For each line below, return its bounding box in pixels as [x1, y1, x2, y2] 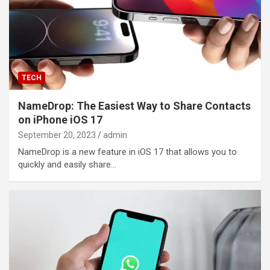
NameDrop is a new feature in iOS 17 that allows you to [18, 146, 237, 157]
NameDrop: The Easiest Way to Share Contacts [18, 99, 251, 112]
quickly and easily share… [18, 159, 116, 170]
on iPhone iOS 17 [18, 113, 102, 126]
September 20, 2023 [18, 130, 96, 140]
